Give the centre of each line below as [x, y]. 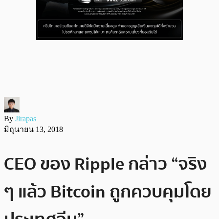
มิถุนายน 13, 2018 [33, 129]
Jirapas [26, 118]
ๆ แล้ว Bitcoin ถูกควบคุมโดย [108, 192]
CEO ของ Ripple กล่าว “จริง [105, 164]
